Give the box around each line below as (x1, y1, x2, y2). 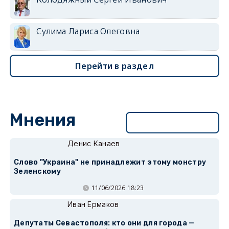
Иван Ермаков (67, 200, 119, 209)
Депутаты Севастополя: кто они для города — (13, 219, 195, 228)
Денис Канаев (67, 139, 120, 148)
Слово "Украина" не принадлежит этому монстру (13, 158, 207, 167)
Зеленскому (13, 167, 61, 176)
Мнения (9, 110, 76, 130)
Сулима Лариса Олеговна (36, 26, 140, 37)
